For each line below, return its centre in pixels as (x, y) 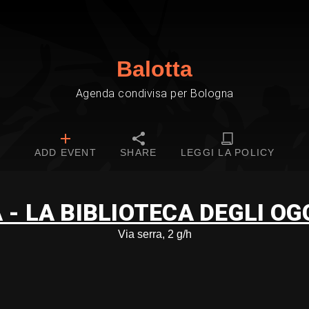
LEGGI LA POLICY (228, 152)
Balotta (154, 69)
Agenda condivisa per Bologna (154, 93)
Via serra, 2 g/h (154, 234)
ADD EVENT (65, 152)
